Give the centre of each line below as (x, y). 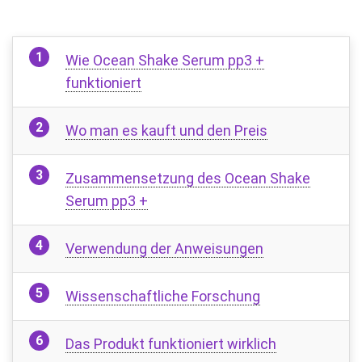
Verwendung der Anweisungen (164, 248)
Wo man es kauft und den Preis (166, 130)
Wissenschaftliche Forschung (163, 296)
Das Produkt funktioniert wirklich (171, 343)
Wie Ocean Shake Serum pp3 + (165, 60)
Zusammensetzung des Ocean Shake (188, 178)
